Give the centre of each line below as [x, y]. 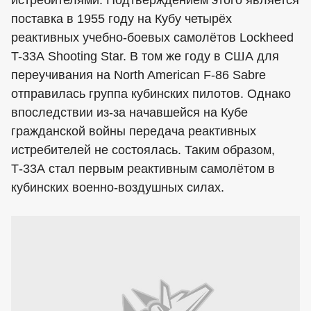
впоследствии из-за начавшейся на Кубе [129, 112]
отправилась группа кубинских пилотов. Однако [151, 94]
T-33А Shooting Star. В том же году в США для [145, 56]
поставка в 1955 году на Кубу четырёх [121, 19]
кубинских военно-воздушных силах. [118, 187]
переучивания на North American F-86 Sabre [138, 75]
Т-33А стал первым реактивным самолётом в [143, 169]
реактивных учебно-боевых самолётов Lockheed [152, 37]
